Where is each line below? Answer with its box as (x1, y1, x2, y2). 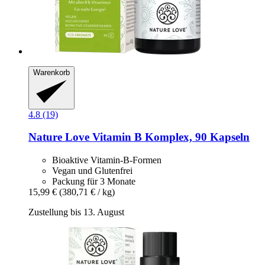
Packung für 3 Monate (52, 176, 135, 187)
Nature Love (28, 131, 89, 144)
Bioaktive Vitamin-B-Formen (52, 155, 161, 166)
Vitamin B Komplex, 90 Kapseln (89, 131, 250, 144)
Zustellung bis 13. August (28, 207, 124, 218)
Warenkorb (33, 68, 70, 77)
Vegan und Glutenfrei (52, 166, 132, 176)
